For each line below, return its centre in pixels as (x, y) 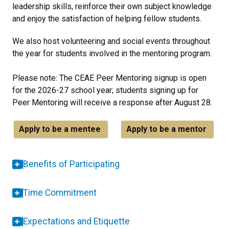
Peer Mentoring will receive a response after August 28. (112, 102)
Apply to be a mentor (167, 129)
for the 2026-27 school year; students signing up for (105, 90)
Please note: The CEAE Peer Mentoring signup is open (109, 78)
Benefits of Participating (71, 164)
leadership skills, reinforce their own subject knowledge (112, 6)
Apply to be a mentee (61, 129)
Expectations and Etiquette (76, 221)
